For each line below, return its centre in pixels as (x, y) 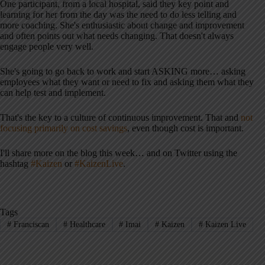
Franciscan (30, 225)
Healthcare (86, 225)
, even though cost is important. (185, 128)
